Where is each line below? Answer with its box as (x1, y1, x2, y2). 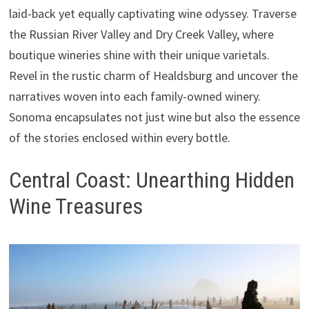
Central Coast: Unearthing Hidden (8, 167, 295, 194)
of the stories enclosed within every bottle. (8, 130, 230, 146)
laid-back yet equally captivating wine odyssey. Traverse (8, 6, 297, 22)
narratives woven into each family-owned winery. (8, 88, 261, 105)
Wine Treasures (8, 193, 143, 220)
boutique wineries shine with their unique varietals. (8, 47, 270, 63)
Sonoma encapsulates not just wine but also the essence (8, 109, 300, 126)
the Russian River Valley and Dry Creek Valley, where (8, 26, 274, 43)
